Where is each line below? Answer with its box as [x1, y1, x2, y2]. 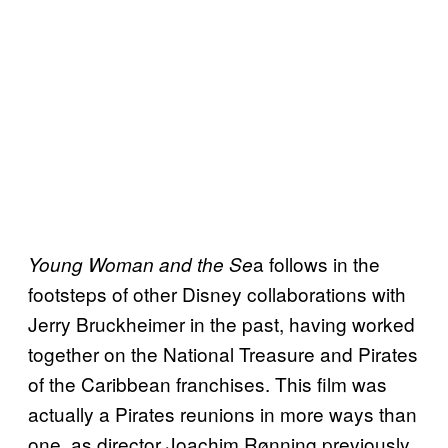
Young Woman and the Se [28, 250, 253, 277]
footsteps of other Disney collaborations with [28, 279, 406, 307]
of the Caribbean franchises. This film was [28, 369, 387, 397]
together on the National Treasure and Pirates [28, 339, 418, 367]
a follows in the [253, 249, 380, 277]
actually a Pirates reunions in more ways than [28, 399, 417, 427]
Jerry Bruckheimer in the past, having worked [28, 309, 415, 337]
